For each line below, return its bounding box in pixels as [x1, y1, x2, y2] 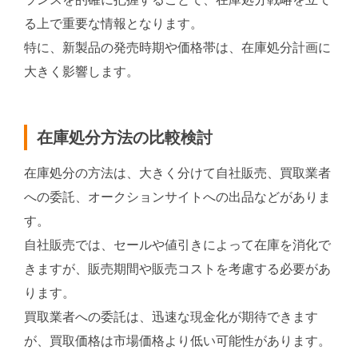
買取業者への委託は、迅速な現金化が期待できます [24, 309, 318, 324]
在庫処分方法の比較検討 [37, 128, 213, 146]
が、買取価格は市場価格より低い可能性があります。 [24, 333, 331, 348]
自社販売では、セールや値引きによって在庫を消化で [24, 237, 331, 252]
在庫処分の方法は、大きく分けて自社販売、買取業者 [24, 165, 331, 180]
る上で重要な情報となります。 [24, 16, 203, 30]
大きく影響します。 [24, 64, 139, 78]
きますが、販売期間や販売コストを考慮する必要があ [24, 261, 331, 276]
